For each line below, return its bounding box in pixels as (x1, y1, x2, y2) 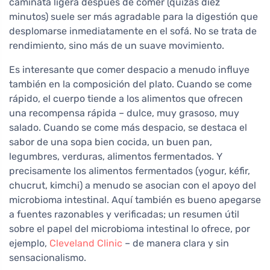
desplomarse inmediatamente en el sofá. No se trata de (9, 25, 257, 37)
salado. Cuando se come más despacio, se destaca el (9, 122, 247, 134)
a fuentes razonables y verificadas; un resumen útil (9, 209, 239, 221)
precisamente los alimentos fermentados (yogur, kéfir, (9, 165, 250, 177)
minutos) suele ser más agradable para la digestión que (9, 11, 258, 23)
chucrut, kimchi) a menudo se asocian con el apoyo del (9, 180, 256, 192)
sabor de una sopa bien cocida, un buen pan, (9, 136, 212, 148)
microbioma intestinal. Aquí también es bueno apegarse (9, 194, 261, 206)
